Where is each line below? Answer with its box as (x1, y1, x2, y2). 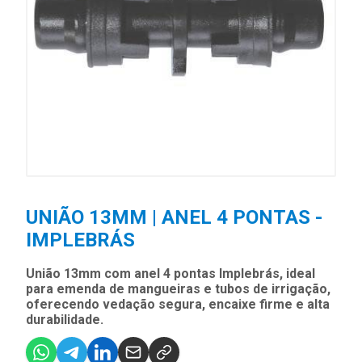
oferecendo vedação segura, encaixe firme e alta (26, 296, 330, 312)
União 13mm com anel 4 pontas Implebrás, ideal (26, 265, 315, 281)
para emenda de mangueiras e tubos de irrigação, (26, 280, 330, 297)
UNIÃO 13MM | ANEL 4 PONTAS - (26, 205, 322, 229)
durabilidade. (26, 311, 103, 327)
